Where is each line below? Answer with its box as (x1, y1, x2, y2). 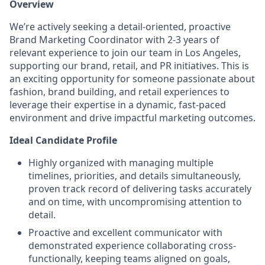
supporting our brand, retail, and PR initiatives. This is (9, 59, 249, 72)
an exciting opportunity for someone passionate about (9, 72, 255, 85)
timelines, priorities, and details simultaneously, (28, 169, 241, 182)
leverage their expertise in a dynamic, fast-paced (9, 98, 226, 111)
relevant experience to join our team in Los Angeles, (9, 46, 241, 59)
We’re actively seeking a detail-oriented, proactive (9, 20, 231, 33)
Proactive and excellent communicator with (28, 226, 222, 239)
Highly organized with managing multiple (28, 156, 214, 169)
